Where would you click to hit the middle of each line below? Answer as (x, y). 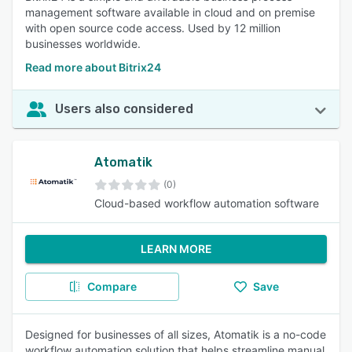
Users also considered (124, 109)
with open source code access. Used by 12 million (153, 28)
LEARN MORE (176, 249)
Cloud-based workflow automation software (207, 203)
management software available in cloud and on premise (170, 12)
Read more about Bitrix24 (93, 67)
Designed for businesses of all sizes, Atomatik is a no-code (176, 334)
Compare (112, 286)
